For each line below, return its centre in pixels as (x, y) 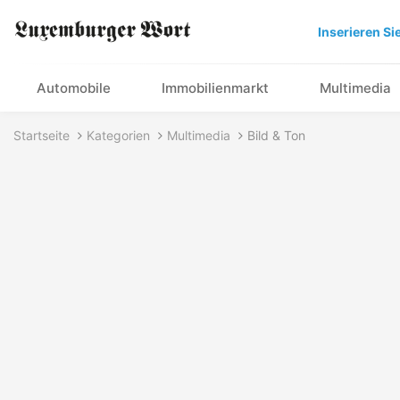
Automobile (73, 88)
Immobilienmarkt (215, 88)
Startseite (42, 135)
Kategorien (118, 135)
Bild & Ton (276, 135)
